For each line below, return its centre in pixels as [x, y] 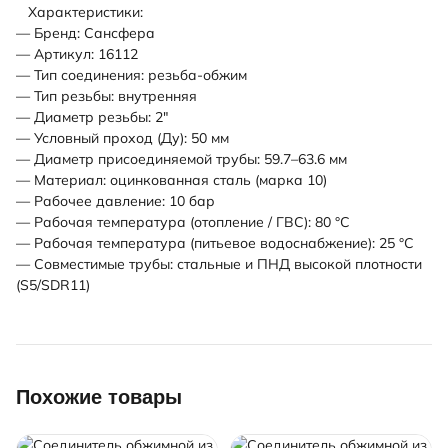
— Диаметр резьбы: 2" [92, 117]
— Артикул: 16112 [77, 54]
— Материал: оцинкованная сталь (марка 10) [171, 180]
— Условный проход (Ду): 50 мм [122, 138]
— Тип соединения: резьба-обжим [131, 75]
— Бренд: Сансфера [85, 33]
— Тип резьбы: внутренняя [106, 96]
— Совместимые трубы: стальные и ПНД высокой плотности [219, 264]
